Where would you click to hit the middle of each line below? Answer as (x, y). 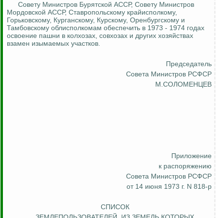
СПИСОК (115, 207)
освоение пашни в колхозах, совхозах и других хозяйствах (100, 36)
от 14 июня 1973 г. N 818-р (169, 187)
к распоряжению (185, 166)
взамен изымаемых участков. (54, 44)
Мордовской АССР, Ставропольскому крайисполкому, (92, 12)
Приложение (191, 156)
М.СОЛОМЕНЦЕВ (183, 84)
